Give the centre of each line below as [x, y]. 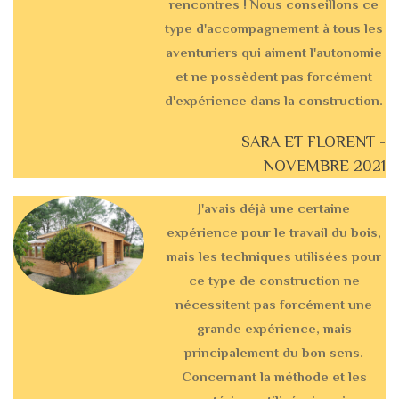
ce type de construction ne [274, 281]
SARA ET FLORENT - [313, 142]
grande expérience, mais [274, 329]
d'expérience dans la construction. [274, 101]
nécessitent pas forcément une [274, 305]
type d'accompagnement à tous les [274, 28]
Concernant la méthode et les [274, 377]
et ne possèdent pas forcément [274, 77]
